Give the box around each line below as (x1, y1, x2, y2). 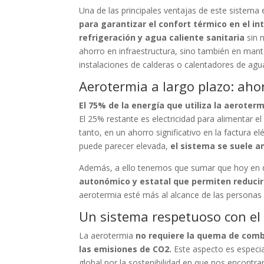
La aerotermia (79, 230, 136, 241)
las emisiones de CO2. (79, 243, 172, 255)
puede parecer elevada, (79, 140, 169, 151)
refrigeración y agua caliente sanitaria (79, 32, 247, 43)
